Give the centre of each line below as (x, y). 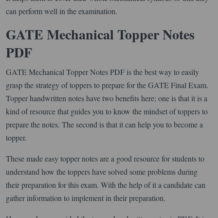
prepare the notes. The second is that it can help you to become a (104, 124)
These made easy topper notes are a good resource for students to (105, 158)
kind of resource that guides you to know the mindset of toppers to (107, 111)
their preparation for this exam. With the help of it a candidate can (106, 184)
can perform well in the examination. (62, 11)
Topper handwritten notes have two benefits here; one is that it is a (107, 98)
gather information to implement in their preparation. (86, 198)
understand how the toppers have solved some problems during (102, 171)
